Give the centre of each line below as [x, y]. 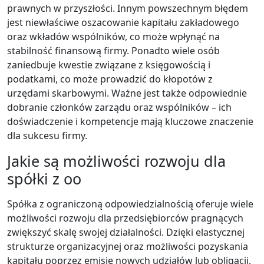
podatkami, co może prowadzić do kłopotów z [110, 79]
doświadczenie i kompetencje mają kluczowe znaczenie [130, 121]
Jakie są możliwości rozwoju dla [116, 161]
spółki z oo [44, 178]
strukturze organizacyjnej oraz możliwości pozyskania [128, 246]
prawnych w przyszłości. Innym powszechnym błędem [128, 8]
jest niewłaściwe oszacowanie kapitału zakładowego [123, 22]
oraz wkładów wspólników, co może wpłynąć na [113, 36]
